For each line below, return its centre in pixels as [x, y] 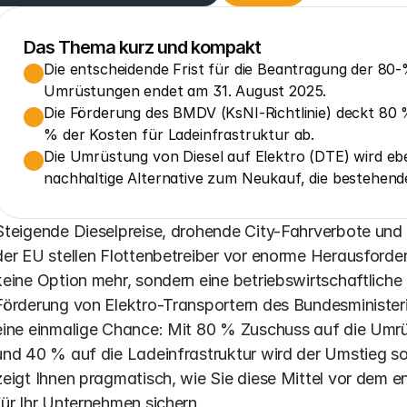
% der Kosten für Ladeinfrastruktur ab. [179, 134]
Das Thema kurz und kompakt [143, 47]
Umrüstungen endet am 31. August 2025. [185, 91]
